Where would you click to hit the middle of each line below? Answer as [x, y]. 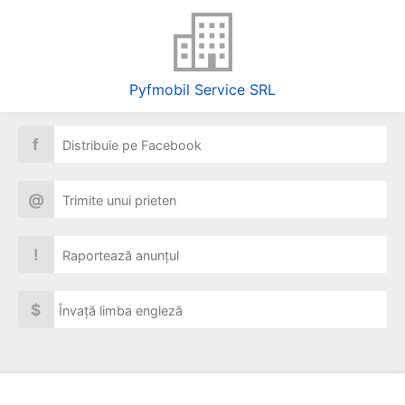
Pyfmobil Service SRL [202, 89]
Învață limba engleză [121, 311]
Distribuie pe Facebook [130, 145]
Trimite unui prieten [118, 200]
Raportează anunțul [119, 255]
